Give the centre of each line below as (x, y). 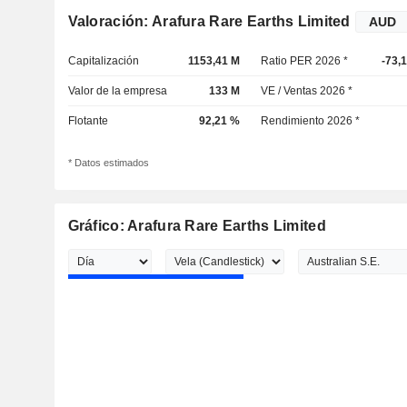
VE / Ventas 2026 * (307, 91)
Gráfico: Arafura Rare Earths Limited (197, 226)
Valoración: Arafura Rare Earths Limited (209, 21)
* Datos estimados (108, 163)
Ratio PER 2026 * (305, 61)
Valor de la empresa (117, 91)
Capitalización (103, 61)
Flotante (88, 121)
